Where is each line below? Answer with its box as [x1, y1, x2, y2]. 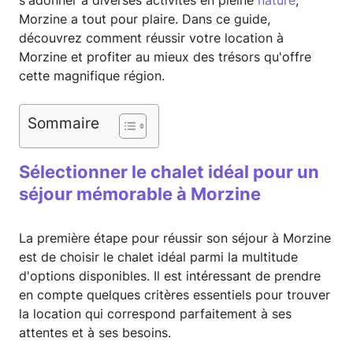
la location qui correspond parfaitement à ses [19, 306, 292, 322]
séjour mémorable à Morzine [19, 184, 261, 205]
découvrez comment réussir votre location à [19, 30, 284, 46]
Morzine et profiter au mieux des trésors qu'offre [19, 49, 311, 65]
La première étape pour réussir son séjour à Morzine [19, 230, 331, 247]
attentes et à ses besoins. [19, 325, 171, 341]
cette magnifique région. [19, 68, 165, 84]
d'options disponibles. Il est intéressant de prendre [19, 268, 321, 284]
